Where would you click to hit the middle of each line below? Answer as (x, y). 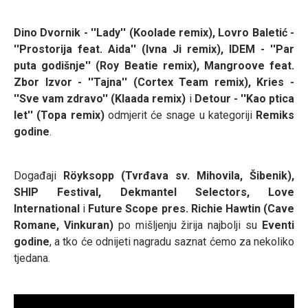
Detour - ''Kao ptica (243, 99)
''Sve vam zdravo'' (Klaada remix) (101, 99)
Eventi (278, 225)
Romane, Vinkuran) (64, 225)
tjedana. (32, 258)
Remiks (275, 115)
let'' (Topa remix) (59, 115)
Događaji (38, 176)
